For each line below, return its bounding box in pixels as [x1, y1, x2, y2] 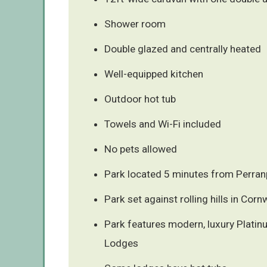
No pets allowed [104, 142, 177, 155]
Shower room [104, 17, 166, 30]
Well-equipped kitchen [104, 67, 203, 80]
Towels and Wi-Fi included [104, 117, 221, 130]
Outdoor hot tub [104, 92, 176, 105]
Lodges [104, 237, 138, 249]
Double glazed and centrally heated [104, 42, 261, 55]
